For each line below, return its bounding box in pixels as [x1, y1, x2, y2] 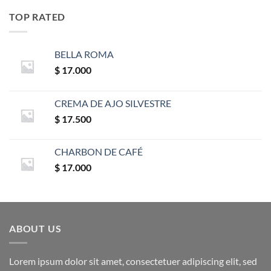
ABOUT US [9, 222, 62, 234]
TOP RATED [9, 11, 66, 23]
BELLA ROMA [54, 48, 114, 60]
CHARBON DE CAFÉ [54, 145, 143, 157]
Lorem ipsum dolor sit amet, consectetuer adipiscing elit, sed [9, 255, 257, 267]
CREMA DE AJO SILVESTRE [54, 97, 171, 109]
